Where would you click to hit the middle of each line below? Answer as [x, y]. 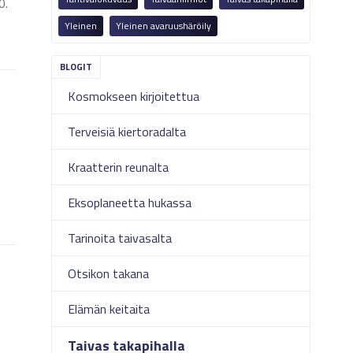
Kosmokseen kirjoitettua [134, 96]
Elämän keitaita [109, 309]
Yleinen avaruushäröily [164, 26]
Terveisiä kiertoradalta [127, 132]
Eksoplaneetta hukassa [130, 203]
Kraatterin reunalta [119, 167]
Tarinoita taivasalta [120, 238]
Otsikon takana [109, 273]
